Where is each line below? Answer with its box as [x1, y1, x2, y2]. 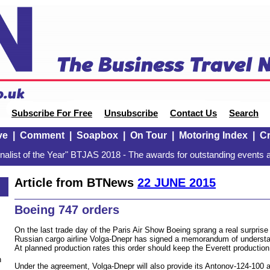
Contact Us [170, 108, 217, 118]
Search [229, 108, 259, 118]
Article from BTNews [14, 175, 137, 189]
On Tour [130, 130, 167, 140]
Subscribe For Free [11, 108, 92, 118]
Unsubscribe [104, 108, 158, 118]
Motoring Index [178, 130, 248, 140]
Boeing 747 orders [14, 203, 119, 217]
